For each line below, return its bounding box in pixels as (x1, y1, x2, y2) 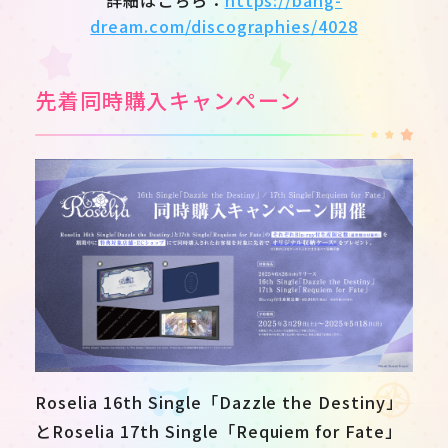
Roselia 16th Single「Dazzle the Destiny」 (35, 390, 404, 414)
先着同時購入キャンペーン (35, 85, 302, 116)
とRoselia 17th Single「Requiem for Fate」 (35, 419, 403, 443)
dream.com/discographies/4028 (90, 13, 358, 38)
